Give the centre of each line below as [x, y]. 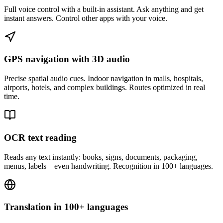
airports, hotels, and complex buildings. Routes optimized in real [105, 88]
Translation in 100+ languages [66, 207]
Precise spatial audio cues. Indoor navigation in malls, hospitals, [104, 79]
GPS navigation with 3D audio [67, 59]
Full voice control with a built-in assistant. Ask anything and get [104, 9]
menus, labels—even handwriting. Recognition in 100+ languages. [109, 166]
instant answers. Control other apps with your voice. [86, 18]
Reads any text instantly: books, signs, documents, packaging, [101, 157]
